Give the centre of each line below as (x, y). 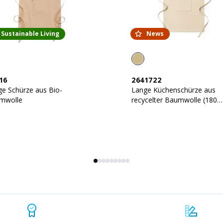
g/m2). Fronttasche (162, 110)
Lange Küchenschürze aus (173, 90)
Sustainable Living (30, 34)
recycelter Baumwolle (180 (174, 100)
